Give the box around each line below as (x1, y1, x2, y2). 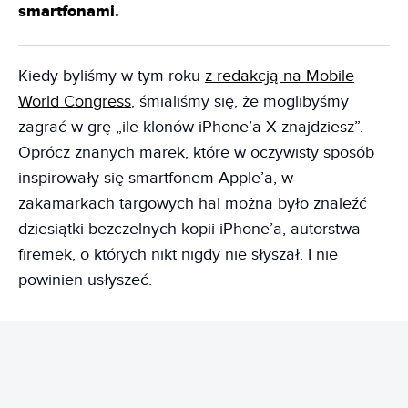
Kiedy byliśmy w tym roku (18, 66, 205, 86)
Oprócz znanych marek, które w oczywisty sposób (18, 142, 374, 162)
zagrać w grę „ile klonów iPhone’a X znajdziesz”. (18, 117, 363, 137)
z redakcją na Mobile (205, 66, 354, 86)
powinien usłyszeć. (18, 270, 152, 290)
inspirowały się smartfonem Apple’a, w (18, 168, 293, 188)
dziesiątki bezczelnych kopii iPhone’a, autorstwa (18, 219, 361, 239)
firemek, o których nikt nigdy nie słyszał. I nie (18, 244, 338, 264)
